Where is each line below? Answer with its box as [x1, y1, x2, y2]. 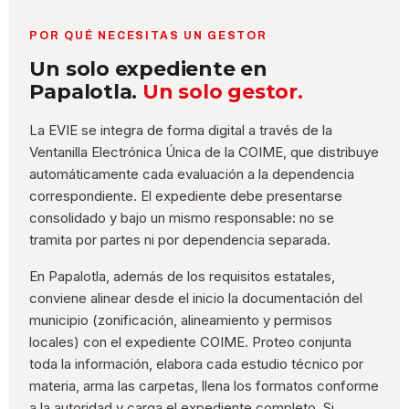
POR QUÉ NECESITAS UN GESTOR [29, 29, 268, 43]
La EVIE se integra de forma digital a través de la [29, 121, 333, 140]
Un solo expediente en [29, 57, 267, 82]
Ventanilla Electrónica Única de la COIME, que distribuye [29, 143, 380, 162]
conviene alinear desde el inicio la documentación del [29, 289, 363, 308]
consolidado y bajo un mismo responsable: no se [29, 209, 335, 227]
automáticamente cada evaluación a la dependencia [29, 165, 355, 184]
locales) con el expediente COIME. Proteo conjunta [29, 333, 352, 351]
